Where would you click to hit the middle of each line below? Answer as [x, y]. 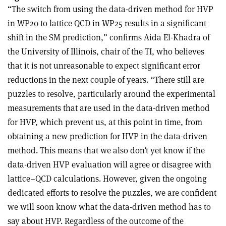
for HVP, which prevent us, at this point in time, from [105, 122]
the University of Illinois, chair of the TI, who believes [106, 51]
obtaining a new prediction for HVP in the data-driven [107, 136]
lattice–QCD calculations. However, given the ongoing [107, 178]
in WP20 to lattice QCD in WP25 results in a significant [107, 23]
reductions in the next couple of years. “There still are [106, 79]
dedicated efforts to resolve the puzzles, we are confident [112, 192]
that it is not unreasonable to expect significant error [104, 65]
